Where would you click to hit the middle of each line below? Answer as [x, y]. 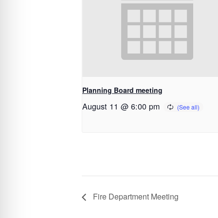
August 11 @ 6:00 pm [121, 106]
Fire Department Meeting [135, 197]
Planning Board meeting [122, 90]
